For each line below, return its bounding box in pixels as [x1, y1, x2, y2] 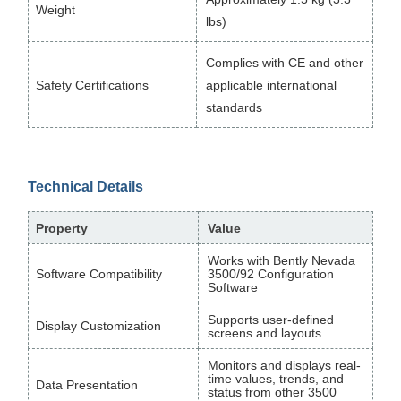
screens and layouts [208, 325, 321, 340]
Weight [29, 2, 75, 17]
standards [206, 99, 262, 115]
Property [36, 220, 88, 235]
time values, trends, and [208, 371, 344, 386]
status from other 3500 [208, 384, 337, 399]
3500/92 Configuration [208, 266, 334, 281]
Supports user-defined [208, 311, 334, 327]
